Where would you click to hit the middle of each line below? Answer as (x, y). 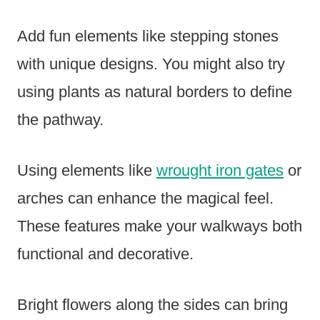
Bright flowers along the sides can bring (152, 304)
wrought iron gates (220, 170)
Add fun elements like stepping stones (148, 36)
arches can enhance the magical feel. (145, 198)
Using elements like (87, 170)
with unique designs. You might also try (151, 64)
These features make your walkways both (160, 226)
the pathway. (60, 119)
